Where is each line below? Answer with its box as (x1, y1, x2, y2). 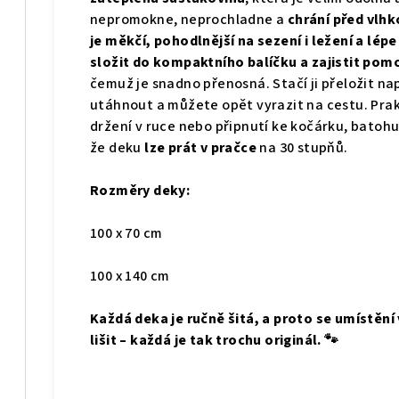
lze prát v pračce (144, 138, 257, 159)
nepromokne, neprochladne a (90, 10, 288, 30)
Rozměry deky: (90, 181, 191, 201)
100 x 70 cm (90, 224, 166, 244)
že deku (90, 138, 145, 159)
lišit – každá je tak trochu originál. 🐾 (90, 330, 339, 351)
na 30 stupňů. (256, 138, 348, 159)
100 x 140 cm (90, 266, 174, 287)
